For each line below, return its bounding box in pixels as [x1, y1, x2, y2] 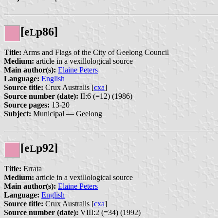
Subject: [4, 109, 31, 118]
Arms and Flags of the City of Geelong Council [21, 48, 169, 57]
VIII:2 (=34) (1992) [78, 208, 141, 217]
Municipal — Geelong [31, 109, 102, 118]
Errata [21, 164, 42, 173]
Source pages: [4, 101, 50, 109]
